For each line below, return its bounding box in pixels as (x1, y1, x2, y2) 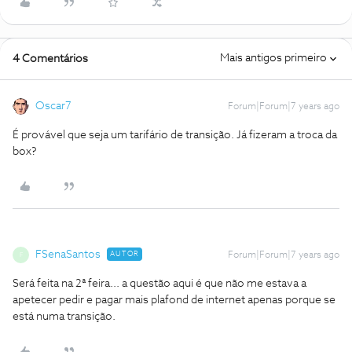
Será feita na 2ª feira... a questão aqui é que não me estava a (13, 278, 306, 289)
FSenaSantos (35, 249, 101, 260)
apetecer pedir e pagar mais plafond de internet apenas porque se (13, 295, 335, 306)
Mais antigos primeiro (220, 53, 327, 64)
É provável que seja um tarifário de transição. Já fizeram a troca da (13, 130, 337, 141)
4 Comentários (13, 53, 88, 64)
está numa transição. (13, 311, 115, 322)
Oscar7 (35, 101, 71, 112)
